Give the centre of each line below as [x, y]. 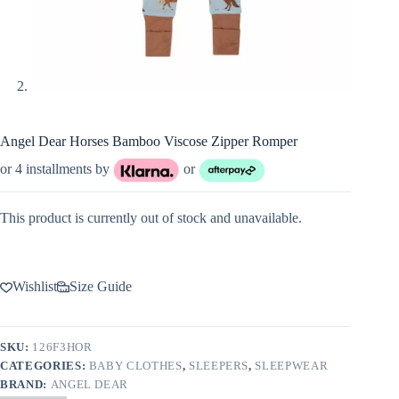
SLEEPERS [219, 366]
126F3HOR [62, 347]
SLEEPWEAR [292, 366]
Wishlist [35, 287]
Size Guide [101, 287]
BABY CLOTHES [135, 366]
